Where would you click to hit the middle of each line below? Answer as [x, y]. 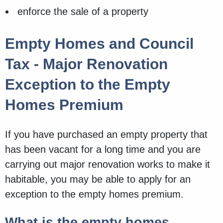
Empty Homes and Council [99, 44]
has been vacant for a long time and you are [103, 150]
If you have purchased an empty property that [106, 135]
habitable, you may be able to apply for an [98, 179]
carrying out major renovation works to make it [108, 165]
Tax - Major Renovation [86, 64]
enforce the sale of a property [83, 12]
